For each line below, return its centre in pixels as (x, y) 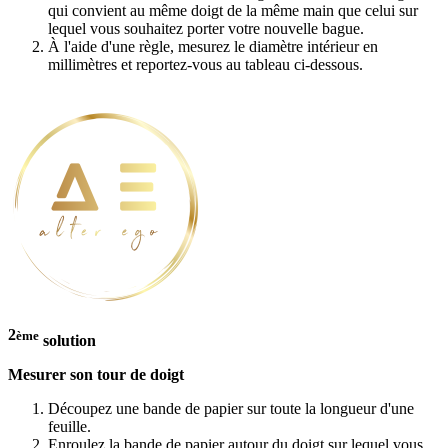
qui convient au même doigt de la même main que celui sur (233, 11)
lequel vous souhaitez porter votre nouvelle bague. (206, 29)
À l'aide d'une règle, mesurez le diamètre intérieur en (213, 47)
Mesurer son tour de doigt (96, 375)
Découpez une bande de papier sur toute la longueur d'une (231, 409)
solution (67, 341)
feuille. (69, 427)
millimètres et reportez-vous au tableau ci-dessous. (205, 65)
